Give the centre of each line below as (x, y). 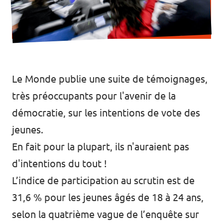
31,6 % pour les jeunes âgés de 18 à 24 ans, (108, 197)
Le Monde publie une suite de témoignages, (110, 79)
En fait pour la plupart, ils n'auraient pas (101, 147)
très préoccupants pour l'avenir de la (94, 96)
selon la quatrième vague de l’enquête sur (106, 214)
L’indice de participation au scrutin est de (103, 180)
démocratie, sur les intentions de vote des (106, 113)
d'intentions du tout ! (59, 164)
